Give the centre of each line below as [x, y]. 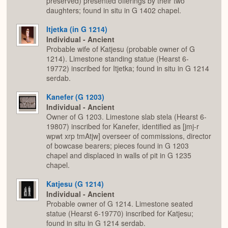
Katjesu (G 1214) [75, 183]
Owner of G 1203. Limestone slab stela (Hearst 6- [126, 117]
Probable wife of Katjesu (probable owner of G [121, 49]
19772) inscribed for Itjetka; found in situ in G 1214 [128, 68]
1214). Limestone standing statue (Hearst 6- [118, 59]
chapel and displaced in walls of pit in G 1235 [119, 155]
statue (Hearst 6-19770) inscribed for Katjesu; [120, 213]
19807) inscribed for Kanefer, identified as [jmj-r [123, 126]
